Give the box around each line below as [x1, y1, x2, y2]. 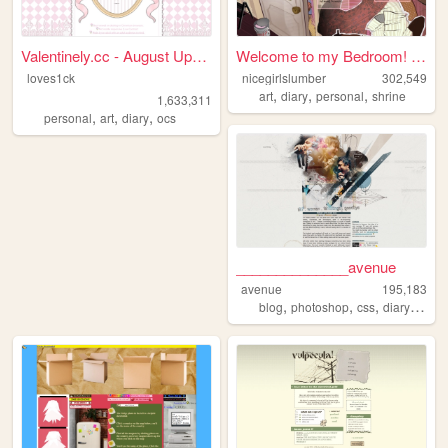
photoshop [291, 298, 350, 316]
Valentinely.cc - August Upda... [192, 44, 208, 66]
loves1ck [26, 68, 75, 86]
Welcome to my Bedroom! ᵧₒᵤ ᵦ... [411, 44, 427, 66]
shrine [372, 86, 407, 104]
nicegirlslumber [241, 68, 326, 86]
